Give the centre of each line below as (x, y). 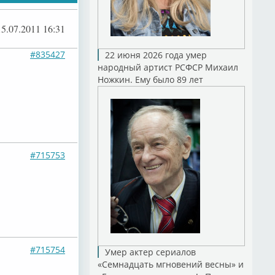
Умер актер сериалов (150, 252)
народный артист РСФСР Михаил (168, 67)
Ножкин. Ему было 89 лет (150, 79)
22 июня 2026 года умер (156, 55)
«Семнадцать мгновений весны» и (170, 264)
